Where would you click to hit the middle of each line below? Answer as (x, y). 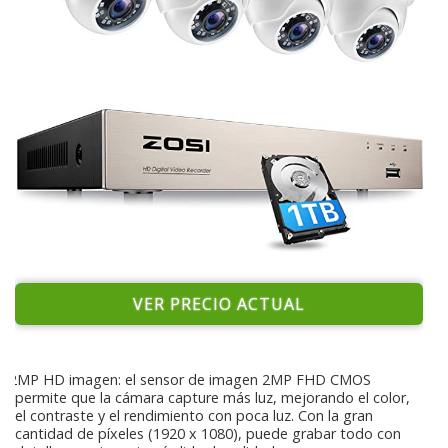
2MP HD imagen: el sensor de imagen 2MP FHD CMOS (188, 379)
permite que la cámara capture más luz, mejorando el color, (212, 397)
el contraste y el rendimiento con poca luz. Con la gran (194, 415)
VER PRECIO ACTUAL (219, 303)
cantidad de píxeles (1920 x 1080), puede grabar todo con (208, 433)
